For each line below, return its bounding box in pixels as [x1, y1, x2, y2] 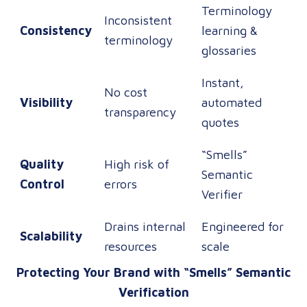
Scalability [20, 229, 82, 243]
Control [20, 177, 64, 191]
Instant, [201, 75, 244, 90]
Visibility [20, 95, 73, 110]
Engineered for [201, 219, 284, 234]
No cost [104, 85, 147, 99]
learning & [201, 23, 258, 38]
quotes [201, 115, 239, 130]
